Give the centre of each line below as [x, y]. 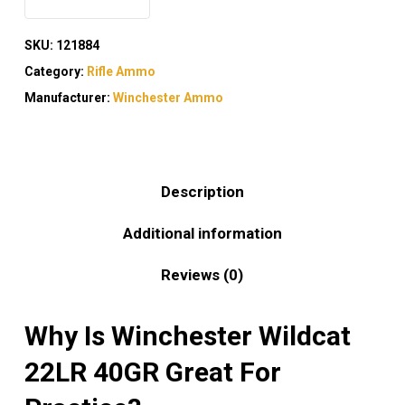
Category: [55, 72]
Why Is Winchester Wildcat [187, 336]
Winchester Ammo [168, 98]
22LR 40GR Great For [152, 372]
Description [202, 192]
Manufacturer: [68, 98]
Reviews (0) [202, 275]
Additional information [202, 234]
